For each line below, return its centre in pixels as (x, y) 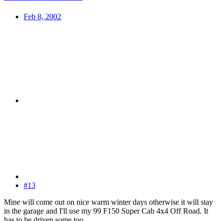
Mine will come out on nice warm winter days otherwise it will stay (109, 202)
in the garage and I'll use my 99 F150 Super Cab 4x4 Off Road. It (106, 211)
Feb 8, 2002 (42, 16)
